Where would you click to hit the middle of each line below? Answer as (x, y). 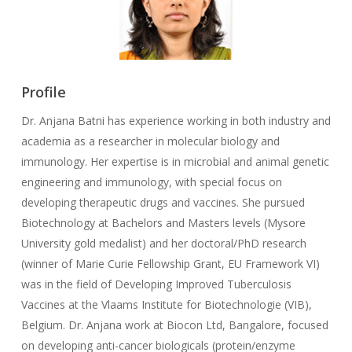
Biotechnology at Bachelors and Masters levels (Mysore (163, 222)
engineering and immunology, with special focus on (151, 181)
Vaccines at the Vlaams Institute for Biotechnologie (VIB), (166, 304)
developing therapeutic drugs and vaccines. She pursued (163, 202)
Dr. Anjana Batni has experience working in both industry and (176, 120)
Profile (43, 92)
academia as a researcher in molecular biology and (150, 141)
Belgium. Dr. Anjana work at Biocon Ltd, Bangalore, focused (174, 324)
